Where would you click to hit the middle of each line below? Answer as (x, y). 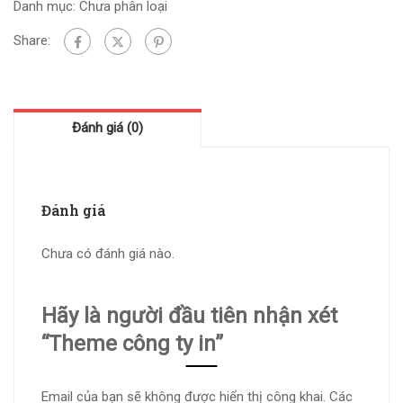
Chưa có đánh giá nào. (108, 253)
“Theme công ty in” (132, 343)
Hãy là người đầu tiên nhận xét (189, 315)
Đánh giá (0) (107, 127)
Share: (32, 40)
